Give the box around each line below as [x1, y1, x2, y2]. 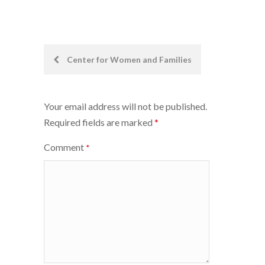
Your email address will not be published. [44, 100, 207, 112]
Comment [44, 141, 86, 153]
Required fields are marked [44, 116, 154, 128]
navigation [43, 77, 119, 95]
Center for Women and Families [65, 54, 192, 64]
